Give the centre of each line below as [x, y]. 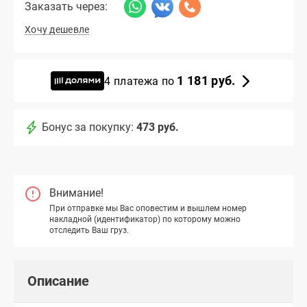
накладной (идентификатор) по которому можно [145, 219]
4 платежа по [141, 81]
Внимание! [76, 193]
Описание [58, 281]
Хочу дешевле [57, 30]
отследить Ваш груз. [89, 230]
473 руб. [158, 127]
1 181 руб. [206, 80]
